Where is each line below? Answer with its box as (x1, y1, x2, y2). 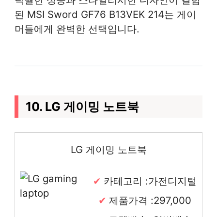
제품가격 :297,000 (109, 194, 191, 206)
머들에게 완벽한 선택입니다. (15, 22, 139, 35)
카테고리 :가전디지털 (104, 174, 197, 187)
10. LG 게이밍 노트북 (26, 99, 139, 114)
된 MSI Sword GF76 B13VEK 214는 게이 (15, 8, 196, 20)
